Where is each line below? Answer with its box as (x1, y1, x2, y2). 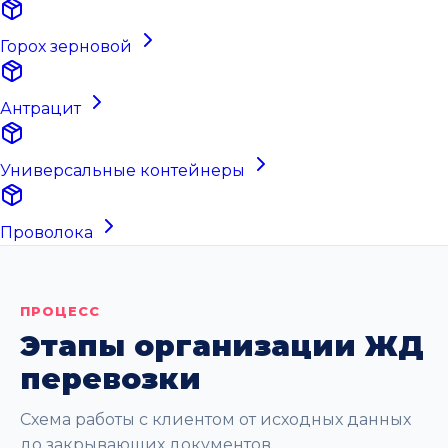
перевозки (20, 361, 201, 397)
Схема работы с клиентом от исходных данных (20, 410, 411, 430)
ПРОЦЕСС (20, 303, 101, 320)
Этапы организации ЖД (20, 328, 424, 364)
